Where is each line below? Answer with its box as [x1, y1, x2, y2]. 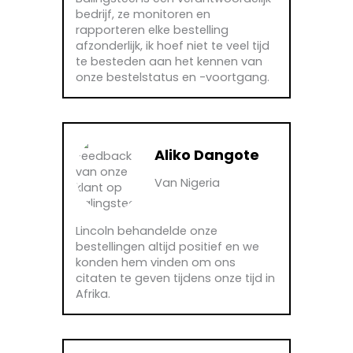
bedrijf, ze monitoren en [76, 6, 210, 23]
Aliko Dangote [154, 145, 259, 165]
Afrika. [76, 286, 110, 303]
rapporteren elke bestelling [76, 22, 229, 39]
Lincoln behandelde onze [76, 223, 217, 240]
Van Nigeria [154, 175, 220, 191]
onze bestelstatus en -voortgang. [76, 69, 269, 86]
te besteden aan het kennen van [76, 54, 262, 70]
